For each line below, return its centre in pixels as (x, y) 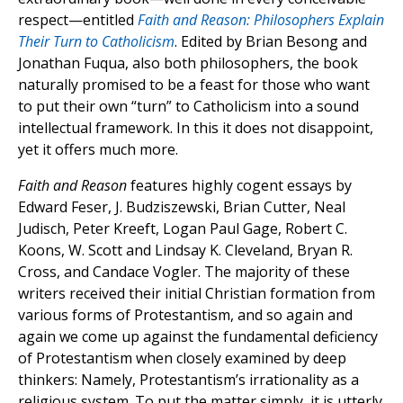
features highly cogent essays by (239, 186)
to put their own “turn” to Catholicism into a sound (188, 107)
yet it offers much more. (98, 150)
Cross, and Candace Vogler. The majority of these (184, 272)
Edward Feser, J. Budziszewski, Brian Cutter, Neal (182, 207)
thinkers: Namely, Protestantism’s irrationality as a (188, 380)
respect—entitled (78, 20)
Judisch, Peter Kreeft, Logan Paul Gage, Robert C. (183, 229)
